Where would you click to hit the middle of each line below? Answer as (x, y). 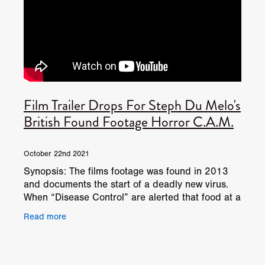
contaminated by (60, 223)
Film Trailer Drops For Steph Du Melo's (132, 105)
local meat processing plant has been (106, 210)
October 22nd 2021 (56, 153)
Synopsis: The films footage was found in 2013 (126, 171)
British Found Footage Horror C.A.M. (129, 122)
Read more (45, 217)
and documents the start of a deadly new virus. (126, 184)
